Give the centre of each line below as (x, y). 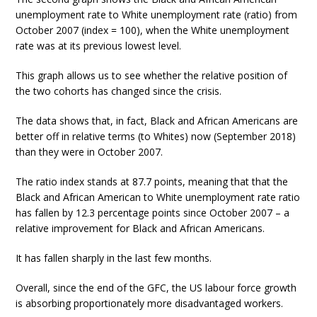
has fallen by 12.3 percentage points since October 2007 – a (153, 212)
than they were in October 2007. (90, 151)
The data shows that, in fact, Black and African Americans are (157, 120)
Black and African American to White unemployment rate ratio (158, 197)
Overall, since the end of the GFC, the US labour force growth (156, 287)
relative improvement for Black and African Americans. (140, 228)
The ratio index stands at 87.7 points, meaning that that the (152, 181)
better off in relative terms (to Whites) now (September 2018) (156, 136)
